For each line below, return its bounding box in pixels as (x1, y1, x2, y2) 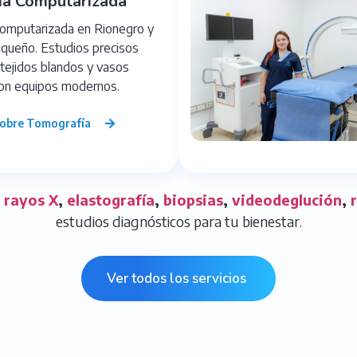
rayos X (3, 190, 58, 209)
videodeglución (231, 190, 342, 209)
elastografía (66, 190, 155, 209)
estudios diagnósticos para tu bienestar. (55, 211, 302, 230)
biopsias (163, 190, 223, 209)
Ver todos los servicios (107, 269, 246, 288)
